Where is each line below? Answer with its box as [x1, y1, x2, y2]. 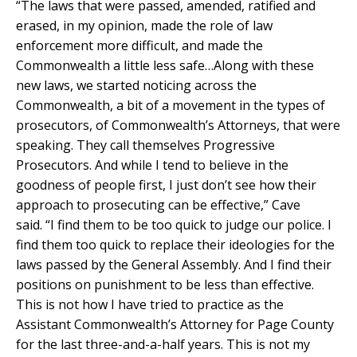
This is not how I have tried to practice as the [16, 296, 284, 314]
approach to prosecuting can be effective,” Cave [16, 196, 300, 214]
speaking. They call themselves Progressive [16, 136, 275, 155]
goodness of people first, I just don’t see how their [16, 176, 316, 194]
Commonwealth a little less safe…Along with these [16, 57, 314, 75]
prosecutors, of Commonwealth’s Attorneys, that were [16, 116, 340, 135]
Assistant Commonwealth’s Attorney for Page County [16, 316, 334, 334]
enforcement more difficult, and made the [16, 37, 263, 55]
